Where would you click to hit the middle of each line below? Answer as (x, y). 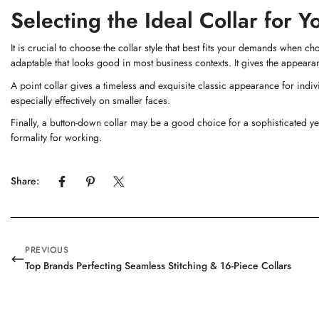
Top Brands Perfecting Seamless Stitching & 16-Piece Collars (158, 266)
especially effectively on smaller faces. (90, 100)
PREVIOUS (47, 250)
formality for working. (56, 137)
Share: (25, 181)
